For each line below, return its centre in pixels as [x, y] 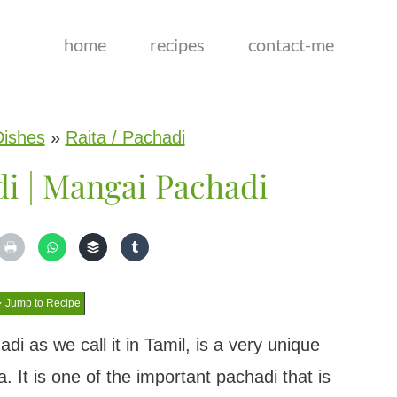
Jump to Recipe [41, 303]
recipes [177, 44]
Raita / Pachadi [125, 137]
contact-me [291, 44]
